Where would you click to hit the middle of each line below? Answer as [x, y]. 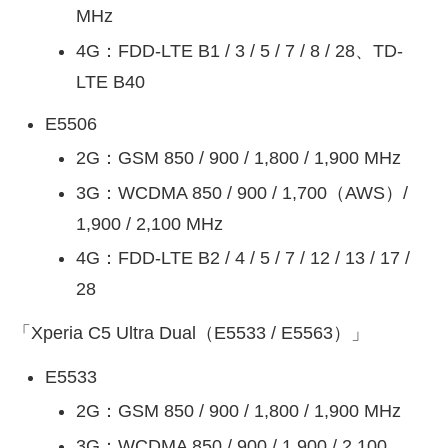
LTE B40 [111, 81]
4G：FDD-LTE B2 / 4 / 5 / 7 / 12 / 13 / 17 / [243, 258]
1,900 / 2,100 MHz [150, 223]
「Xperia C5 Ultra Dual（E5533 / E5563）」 [191, 332]
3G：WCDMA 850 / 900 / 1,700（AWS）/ [242, 192]
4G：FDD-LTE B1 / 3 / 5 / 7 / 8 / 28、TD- [240, 50]
